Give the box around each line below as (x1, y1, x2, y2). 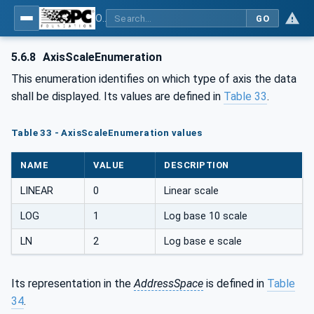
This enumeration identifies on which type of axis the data (11, 72, 296, 86)
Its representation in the (11, 276, 134, 290)
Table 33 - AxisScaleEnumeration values (11, 127, 202, 138)
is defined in (203, 276, 267, 290)
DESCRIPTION (164, 160, 229, 171)
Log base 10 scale (164, 210, 247, 223)
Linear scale (164, 185, 219, 198)
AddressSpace (134, 276, 203, 290)
